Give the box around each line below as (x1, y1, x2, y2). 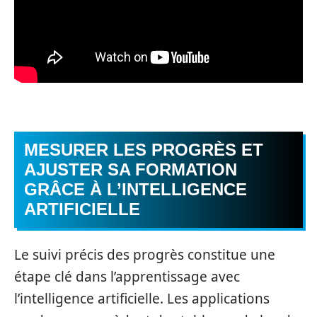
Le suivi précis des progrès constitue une (14, 245, 275, 264)
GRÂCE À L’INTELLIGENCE (24, 180, 247, 200)
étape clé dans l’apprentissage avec (14, 267, 240, 286)
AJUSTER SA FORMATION (24, 160, 237, 180)
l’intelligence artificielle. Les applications (14, 289, 270, 308)
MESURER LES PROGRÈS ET (24, 140, 263, 160)
